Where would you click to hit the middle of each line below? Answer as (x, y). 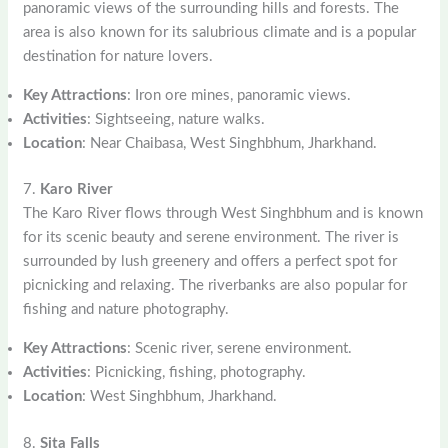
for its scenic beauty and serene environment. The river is (211, 238)
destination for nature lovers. (118, 56)
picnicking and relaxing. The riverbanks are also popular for (215, 286)
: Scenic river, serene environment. (240, 349)
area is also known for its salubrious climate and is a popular (220, 32)
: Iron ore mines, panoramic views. (239, 95)
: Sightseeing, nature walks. (176, 119)
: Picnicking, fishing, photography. (197, 373)
